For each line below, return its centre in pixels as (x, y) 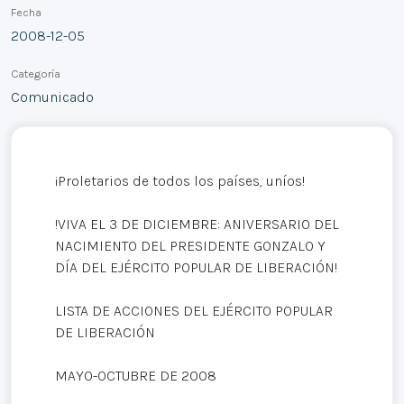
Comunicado (52, 96)
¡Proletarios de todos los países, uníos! (180, 180)
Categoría (36, 73)
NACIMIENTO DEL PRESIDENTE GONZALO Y (190, 245)
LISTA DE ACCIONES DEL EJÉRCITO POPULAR (194, 310)
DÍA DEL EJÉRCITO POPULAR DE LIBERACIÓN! (196, 267)
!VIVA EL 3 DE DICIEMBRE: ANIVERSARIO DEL (197, 224)
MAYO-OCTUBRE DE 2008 (136, 375)
